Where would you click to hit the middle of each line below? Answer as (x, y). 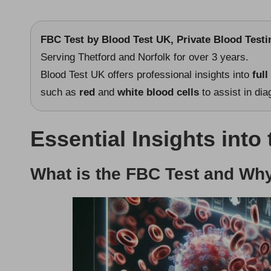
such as (60, 92)
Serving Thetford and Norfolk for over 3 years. (145, 57)
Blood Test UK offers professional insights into (146, 74)
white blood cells (158, 92)
